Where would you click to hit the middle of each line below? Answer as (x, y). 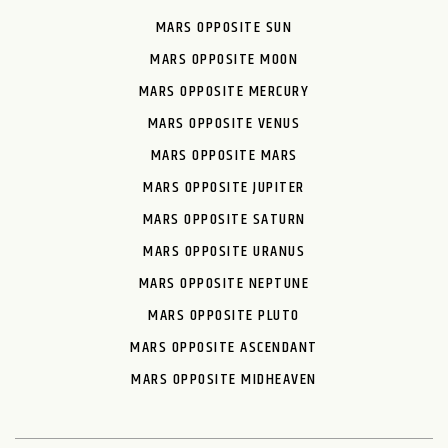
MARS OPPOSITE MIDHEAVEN (224, 379)
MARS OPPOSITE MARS (224, 155)
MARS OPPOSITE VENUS (224, 123)
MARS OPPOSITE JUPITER (224, 187)
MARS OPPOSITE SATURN (224, 219)
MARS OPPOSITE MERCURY (224, 91)
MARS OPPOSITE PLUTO (224, 315)
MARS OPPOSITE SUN (224, 27)
